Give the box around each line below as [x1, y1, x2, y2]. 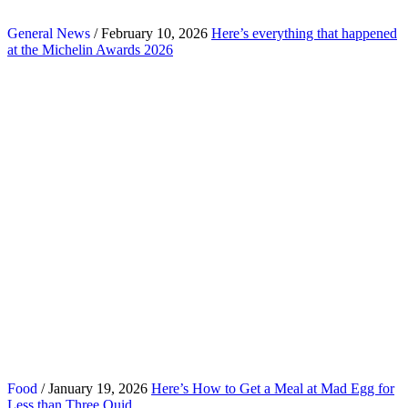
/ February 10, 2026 [90, 25, 208, 41]
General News [7, 25, 90, 41]
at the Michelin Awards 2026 [7, 41, 173, 57]
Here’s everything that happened [211, 25, 397, 41]
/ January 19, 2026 [37, 380, 148, 396]
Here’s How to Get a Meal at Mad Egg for [151, 380, 394, 396]
